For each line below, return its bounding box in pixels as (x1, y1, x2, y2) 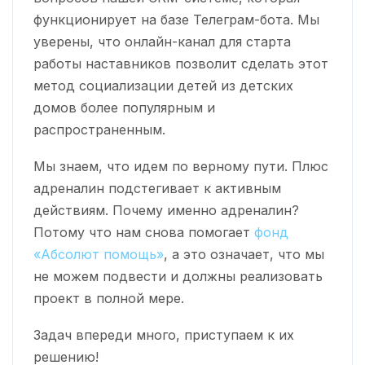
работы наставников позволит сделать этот (33, 55, 328, 72)
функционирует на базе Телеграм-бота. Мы (33, 11, 319, 28)
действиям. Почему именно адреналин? (33, 201, 299, 218)
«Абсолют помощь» (33, 245, 164, 262)
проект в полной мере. (33, 289, 184, 306)
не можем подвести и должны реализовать (33, 267, 323, 284)
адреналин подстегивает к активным (33, 179, 281, 196)
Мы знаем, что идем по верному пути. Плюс (33, 157, 328, 174)
